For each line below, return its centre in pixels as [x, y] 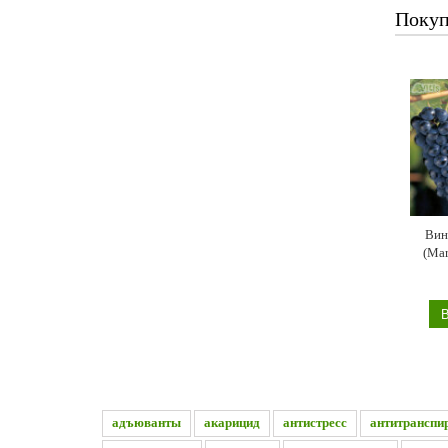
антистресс [315, 422]
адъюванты [146, 422]
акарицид [232, 422]
